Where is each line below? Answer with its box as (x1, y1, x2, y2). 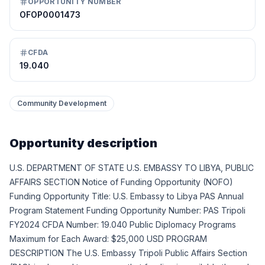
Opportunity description (9, 136, 157, 150)
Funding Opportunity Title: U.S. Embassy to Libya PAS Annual (9, 191, 244, 201)
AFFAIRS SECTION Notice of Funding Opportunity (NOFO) (9, 177, 233, 187)
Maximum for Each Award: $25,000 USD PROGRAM (9, 234, 207, 244)
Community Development (17, 99, 106, 108)
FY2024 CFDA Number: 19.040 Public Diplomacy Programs (9, 219, 236, 230)
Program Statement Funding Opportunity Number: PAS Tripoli (9, 205, 245, 215)
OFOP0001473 (20, 9, 80, 20)
